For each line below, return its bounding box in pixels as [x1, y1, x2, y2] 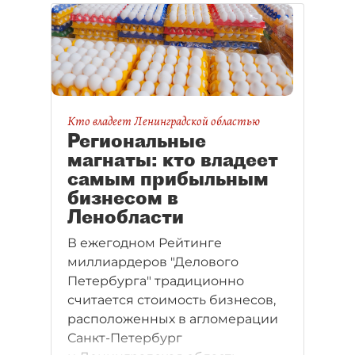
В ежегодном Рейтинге [67, 235, 222, 250]
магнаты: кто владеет [67, 147, 278, 171]
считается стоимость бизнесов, [67, 292, 276, 307]
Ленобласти [67, 204, 184, 228]
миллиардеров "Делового [67, 254, 239, 269]
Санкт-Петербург [67, 330, 182, 345]
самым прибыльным [67, 166, 269, 190]
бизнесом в [67, 185, 178, 209]
